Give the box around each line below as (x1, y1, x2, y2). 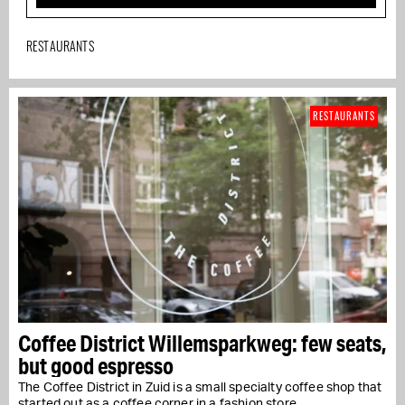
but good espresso (18, 351, 174, 380)
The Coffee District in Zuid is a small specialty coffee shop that (18, 381, 382, 394)
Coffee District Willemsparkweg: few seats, (18, 328, 387, 357)
